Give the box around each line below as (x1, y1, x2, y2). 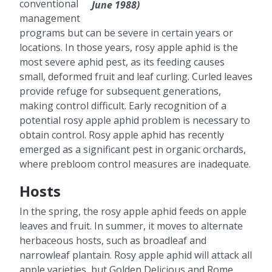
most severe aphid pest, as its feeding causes (19, 55, 225, 69)
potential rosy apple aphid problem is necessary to (19, 114, 250, 127)
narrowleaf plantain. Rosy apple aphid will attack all (19, 248, 252, 262)
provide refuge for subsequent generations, (19, 84, 221, 98)
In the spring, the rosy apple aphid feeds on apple (19, 204, 246, 218)
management (19, 12, 80, 25)
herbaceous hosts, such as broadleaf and (19, 233, 206, 247)
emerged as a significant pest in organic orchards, (19, 143, 246, 157)
